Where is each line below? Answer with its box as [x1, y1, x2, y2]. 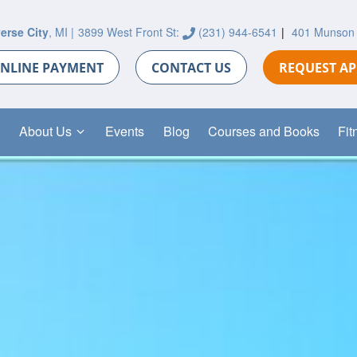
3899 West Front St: [77, 24, 182, 40]
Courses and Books [207, 122, 320, 141]
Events [105, 122, 145, 141]
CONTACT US [151, 58, 231, 76]
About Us [18, 122, 72, 141]
